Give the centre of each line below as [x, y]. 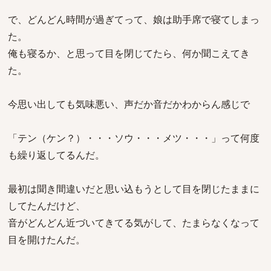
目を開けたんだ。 [47, 240]
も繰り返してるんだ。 [56, 155]
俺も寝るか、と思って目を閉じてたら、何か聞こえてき [129, 53]
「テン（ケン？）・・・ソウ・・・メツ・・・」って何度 [134, 138]
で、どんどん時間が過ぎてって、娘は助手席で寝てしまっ [134, 19]
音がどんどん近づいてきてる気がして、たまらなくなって [134, 223]
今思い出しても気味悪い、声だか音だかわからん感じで [129, 104]
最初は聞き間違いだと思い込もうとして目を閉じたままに [134, 189]
